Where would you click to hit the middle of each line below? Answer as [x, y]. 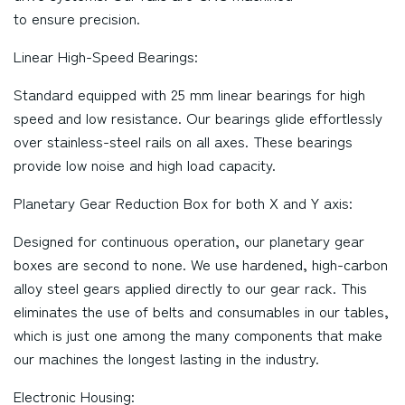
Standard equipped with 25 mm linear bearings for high [189, 94]
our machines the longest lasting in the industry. [166, 358]
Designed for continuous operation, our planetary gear [189, 240]
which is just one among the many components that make [198, 334]
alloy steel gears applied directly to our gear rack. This [190, 287]
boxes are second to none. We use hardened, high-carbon [201, 264]
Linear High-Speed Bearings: [106, 56]
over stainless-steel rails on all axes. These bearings [183, 141]
